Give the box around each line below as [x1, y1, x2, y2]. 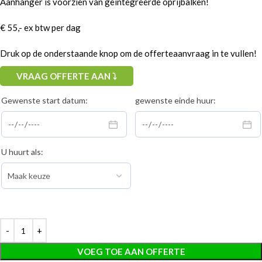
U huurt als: [1, 147, 43, 157]
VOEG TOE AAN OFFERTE [77, 246, 185, 257]
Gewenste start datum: [1, 95, 88, 106]
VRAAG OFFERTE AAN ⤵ [16, 71, 117, 81]
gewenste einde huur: [135, 95, 216, 106]
